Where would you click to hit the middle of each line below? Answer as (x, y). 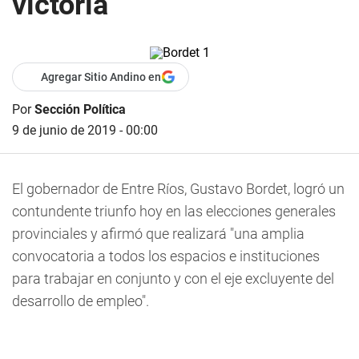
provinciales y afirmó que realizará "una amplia (158, 234)
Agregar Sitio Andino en (101, 77)
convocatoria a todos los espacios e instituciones (166, 256)
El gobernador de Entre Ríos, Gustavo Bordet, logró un (178, 189)
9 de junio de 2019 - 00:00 (85, 130)
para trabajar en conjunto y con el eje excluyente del (173, 278)
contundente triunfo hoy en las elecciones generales (174, 211)
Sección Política (80, 109)
